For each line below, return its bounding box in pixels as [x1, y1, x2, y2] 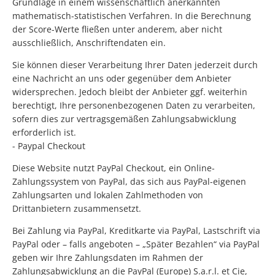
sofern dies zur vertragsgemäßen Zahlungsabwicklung [12, 113, 236, 125]
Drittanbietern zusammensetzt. [12, 203, 141, 215]
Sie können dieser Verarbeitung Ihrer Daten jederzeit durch [12, 59, 258, 71]
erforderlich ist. [12, 126, 76, 139]
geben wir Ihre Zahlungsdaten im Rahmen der [12, 252, 203, 264]
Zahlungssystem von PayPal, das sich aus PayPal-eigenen [12, 176, 246, 188]
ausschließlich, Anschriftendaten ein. [12, 37, 166, 49]
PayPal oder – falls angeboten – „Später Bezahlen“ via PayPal [12, 238, 260, 250]
